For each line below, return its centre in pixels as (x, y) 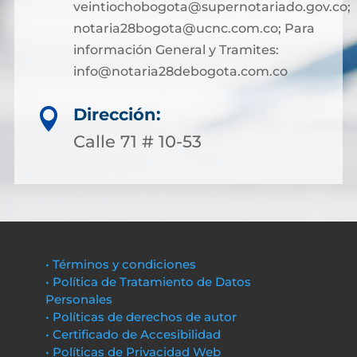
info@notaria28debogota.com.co (180, 71)
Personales (78, 299)
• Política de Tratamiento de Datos (148, 282)
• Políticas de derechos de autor (141, 317)
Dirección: (117, 114)
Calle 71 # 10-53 (137, 141)
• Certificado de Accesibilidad (133, 334)
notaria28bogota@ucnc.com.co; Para (194, 28)
